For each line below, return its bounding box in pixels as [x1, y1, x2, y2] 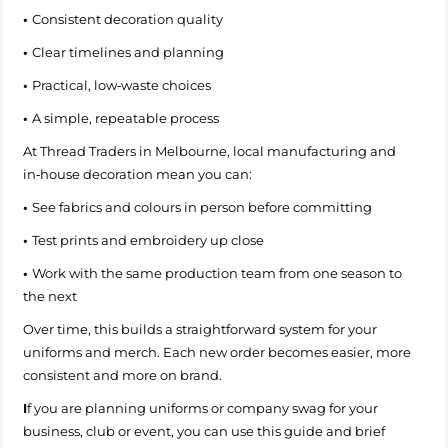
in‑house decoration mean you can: [23, 165, 252, 182]
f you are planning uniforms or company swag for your [27, 399, 378, 416]
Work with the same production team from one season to [32, 264, 402, 281]
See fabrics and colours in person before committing [32, 198, 378, 215]
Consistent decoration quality [32, 10, 229, 27]
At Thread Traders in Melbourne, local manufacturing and [23, 142, 396, 159]
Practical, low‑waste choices [32, 76, 217, 93]
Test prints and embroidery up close [32, 231, 270, 248]
